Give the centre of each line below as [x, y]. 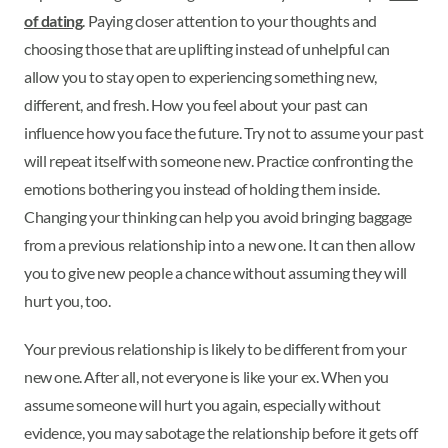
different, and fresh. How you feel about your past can [196, 105]
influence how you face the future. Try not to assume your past [224, 133]
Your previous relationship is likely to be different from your [215, 349]
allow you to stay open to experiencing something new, [200, 77]
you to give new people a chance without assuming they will [215, 273]
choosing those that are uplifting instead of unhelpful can [207, 49]
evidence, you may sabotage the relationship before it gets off [221, 433]
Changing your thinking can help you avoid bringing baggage [218, 217]
